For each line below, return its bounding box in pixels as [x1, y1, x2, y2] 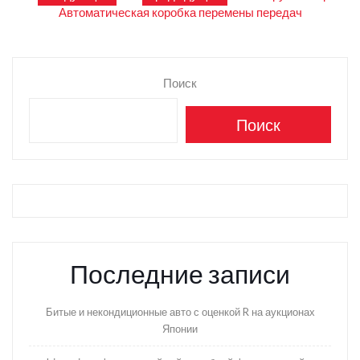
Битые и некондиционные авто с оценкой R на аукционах [45, 305, 315, 319]
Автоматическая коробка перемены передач [58, 5, 302, 20]
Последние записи [70, 258, 290, 290]
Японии [162, 322, 198, 336]
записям [11, 45, 110, 77]
